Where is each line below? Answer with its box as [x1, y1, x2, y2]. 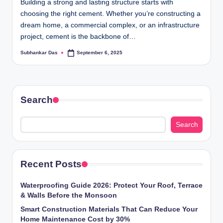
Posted [20, 52, 37, 58]
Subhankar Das [20, 50, 58, 56]
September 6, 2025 [77, 50, 123, 56]
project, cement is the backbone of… [20, 33, 136, 41]
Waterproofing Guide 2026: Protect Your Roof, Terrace [20, 182, 203, 190]
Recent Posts [20, 159, 82, 170]
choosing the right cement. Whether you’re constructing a [20, 10, 201, 18]
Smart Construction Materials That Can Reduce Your [20, 206, 198, 214]
